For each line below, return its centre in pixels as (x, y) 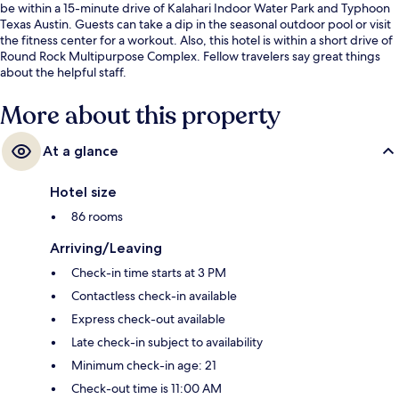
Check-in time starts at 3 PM (149, 273)
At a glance (81, 151)
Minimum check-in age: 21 (144, 366)
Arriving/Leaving (106, 248)
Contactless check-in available (154, 296)
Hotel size (83, 192)
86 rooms (97, 217)
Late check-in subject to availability (167, 342)
